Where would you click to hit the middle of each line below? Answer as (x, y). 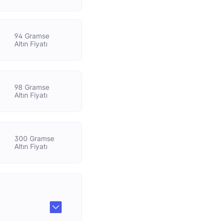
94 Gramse (32, 36)
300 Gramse (35, 138)
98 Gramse (32, 87)
